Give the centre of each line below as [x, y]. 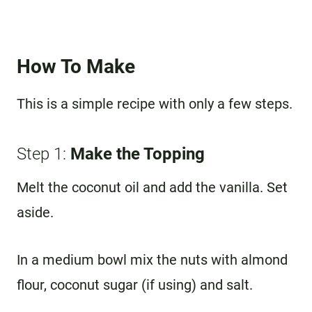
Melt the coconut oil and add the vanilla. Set [152, 187]
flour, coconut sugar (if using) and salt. [135, 284]
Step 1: [44, 154]
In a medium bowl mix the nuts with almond [152, 259]
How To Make [76, 66]
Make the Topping [138, 154]
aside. [35, 212]
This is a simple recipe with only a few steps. [155, 103]
